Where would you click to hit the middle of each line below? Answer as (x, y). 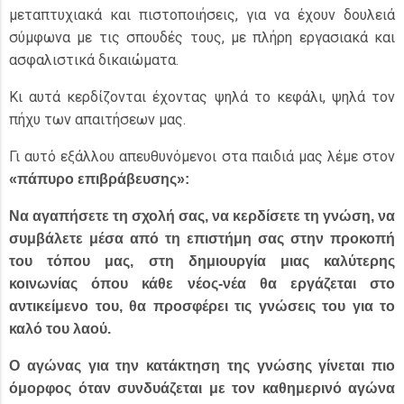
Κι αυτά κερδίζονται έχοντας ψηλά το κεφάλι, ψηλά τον (202, 97)
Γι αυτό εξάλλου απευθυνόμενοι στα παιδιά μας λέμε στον (202, 156)
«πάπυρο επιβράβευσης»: (99, 179)
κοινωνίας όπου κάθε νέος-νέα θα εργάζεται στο (202, 284)
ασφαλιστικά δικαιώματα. (94, 60)
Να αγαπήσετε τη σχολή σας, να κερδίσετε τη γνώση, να (202, 216)
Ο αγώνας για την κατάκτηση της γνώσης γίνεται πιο (202, 366)
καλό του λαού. (60, 329)
